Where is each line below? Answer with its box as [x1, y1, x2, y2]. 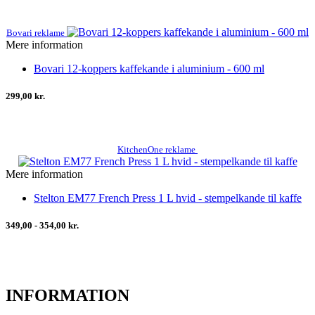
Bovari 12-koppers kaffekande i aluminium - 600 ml [34, 62, 264, 75]
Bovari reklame [6, 27, 67, 38]
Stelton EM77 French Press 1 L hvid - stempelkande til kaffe [34, 191, 302, 204]
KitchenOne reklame [117, 143, 198, 155]
